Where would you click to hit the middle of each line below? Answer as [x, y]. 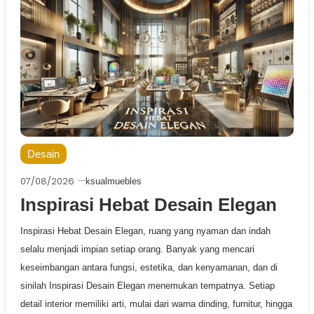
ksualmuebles [113, 181]
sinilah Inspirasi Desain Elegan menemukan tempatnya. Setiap [147, 285]
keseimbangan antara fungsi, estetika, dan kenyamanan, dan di [149, 267]
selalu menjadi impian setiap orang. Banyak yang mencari [137, 249]
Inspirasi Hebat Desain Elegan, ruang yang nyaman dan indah [145, 231]
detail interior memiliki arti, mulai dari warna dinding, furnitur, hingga [156, 303]
